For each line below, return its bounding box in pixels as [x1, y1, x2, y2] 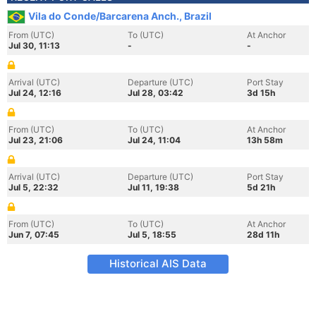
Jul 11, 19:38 [128, 182, 179, 193]
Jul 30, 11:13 [8, 40, 60, 51]
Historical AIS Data [109, 257, 207, 270]
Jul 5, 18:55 [128, 229, 176, 240]
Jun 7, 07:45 [8, 229, 59, 240]
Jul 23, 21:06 [8, 135, 63, 145]
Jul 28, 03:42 [128, 87, 183, 98]
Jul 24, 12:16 [8, 87, 61, 98]
